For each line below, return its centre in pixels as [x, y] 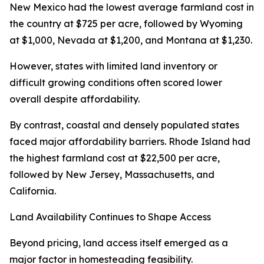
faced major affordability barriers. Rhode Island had [130, 142]
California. [33, 191]
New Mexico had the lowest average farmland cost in [132, 7]
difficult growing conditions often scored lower [116, 83]
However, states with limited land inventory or [113, 66]
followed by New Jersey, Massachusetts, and [112, 175]
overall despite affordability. [75, 99]
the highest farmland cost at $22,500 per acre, [115, 158]
